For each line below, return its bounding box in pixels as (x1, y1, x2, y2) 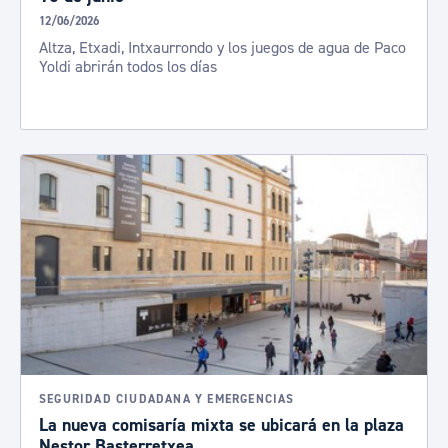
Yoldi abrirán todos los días (39, 57, 217, 77)
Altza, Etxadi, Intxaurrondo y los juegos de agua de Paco (39, 38, 406, 58)
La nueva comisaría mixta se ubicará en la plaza (39, 414, 404, 437)
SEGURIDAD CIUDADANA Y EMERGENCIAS (39, 392, 295, 407)
